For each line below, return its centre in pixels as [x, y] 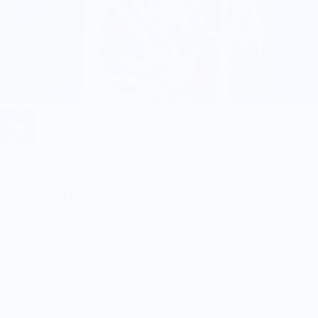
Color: [29, 292]
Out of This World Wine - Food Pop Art [144, 198]
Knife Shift [39, 180]
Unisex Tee [50, 217]
